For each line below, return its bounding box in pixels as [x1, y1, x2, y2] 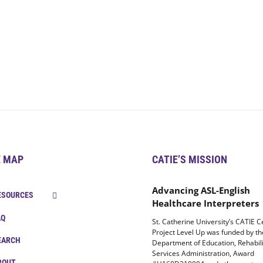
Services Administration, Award [152, 248, 254, 258]
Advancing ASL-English [152, 184, 250, 196]
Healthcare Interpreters [152, 197, 259, 209]
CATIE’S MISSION [152, 153, 227, 166]
